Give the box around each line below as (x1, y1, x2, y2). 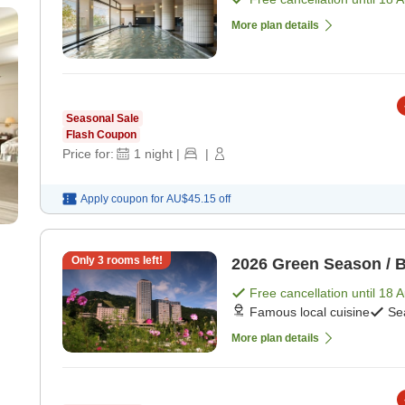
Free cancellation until (250, 286, 379, 301)
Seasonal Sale (66, 112, 139, 126)
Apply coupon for (80, 193, 164, 206)
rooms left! (103, 254, 163, 268)
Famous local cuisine (250, 305, 370, 320)
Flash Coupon (66, 128, 137, 142)
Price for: (62, 146, 114, 162)
